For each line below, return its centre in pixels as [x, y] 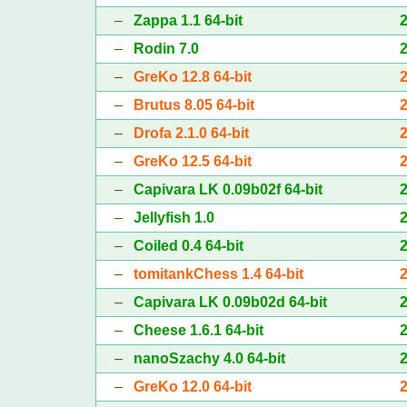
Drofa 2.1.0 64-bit [191, 133]
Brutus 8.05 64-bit [194, 104]
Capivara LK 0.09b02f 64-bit [228, 189]
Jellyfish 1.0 [174, 217]
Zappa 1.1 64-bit [188, 20]
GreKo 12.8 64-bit [192, 76]
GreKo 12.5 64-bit [192, 161]
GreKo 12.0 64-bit [192, 386]
